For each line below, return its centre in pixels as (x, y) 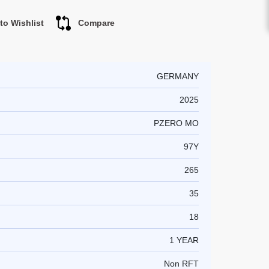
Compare (96, 23)
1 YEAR (184, 240)
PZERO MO (176, 123)
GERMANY (178, 76)
